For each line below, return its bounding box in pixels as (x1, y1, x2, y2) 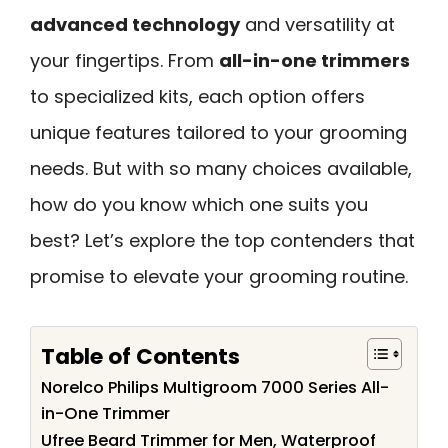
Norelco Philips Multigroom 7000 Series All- (41, 375, 389, 399)
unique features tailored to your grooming (30, 120, 407, 145)
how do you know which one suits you (30, 192, 368, 217)
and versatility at (240, 12, 395, 37)
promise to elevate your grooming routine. (30, 264, 408, 289)
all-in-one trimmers (219, 48, 410, 73)
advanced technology (30, 12, 240, 37)
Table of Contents (41, 340, 240, 372)
